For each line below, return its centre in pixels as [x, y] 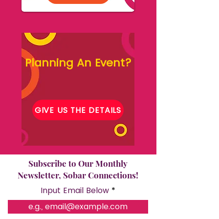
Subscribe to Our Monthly [78, 163]
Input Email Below [75, 190]
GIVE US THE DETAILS [78, 110]
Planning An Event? [78, 63]
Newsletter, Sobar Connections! [78, 175]
